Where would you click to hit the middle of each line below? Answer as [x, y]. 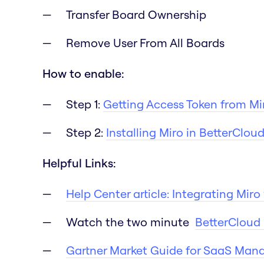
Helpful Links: [79, 163]
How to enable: [83, 73]
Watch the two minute [131, 222]
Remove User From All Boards [145, 42]
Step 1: [85, 104]
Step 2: [86, 132]
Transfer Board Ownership [136, 14]
